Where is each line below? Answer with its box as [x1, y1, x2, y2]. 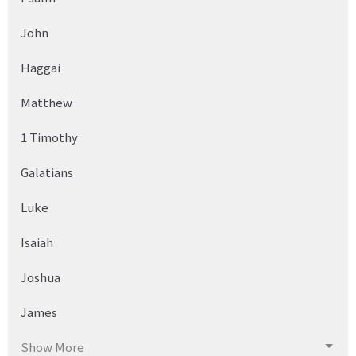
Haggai [21, 58, 60, 75]
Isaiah [21, 233, 53, 250]
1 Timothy [21, 128, 78, 145]
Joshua [21, 268, 60, 285]
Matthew [21, 93, 72, 110]
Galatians [21, 163, 73, 180]
